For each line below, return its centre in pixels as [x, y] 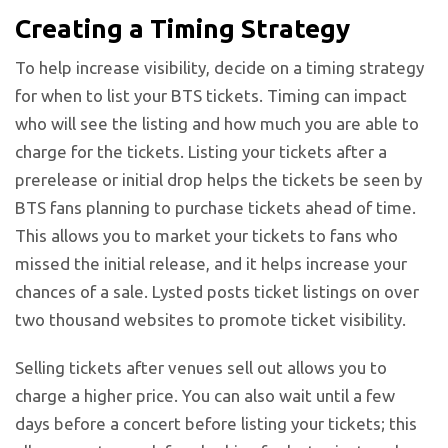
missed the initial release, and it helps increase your [211, 263]
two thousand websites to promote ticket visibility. [212, 319]
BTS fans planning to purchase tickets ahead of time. [215, 207]
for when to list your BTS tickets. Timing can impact [211, 95]
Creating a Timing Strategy [182, 28]
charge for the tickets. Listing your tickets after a [201, 151]
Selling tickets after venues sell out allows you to [201, 367]
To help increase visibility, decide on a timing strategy [219, 67]
